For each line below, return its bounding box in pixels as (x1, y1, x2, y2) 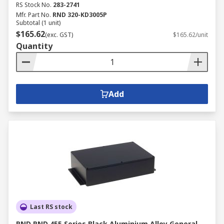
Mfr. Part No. (16, 10, 51, 19)
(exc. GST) (45, 30, 73, 39)
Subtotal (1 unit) (16, 18, 60, 27)
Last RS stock (30, 202, 72, 211)
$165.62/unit (173, 30, 208, 39)
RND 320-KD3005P (52, 10, 107, 19)
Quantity (16, 40, 52, 51)
